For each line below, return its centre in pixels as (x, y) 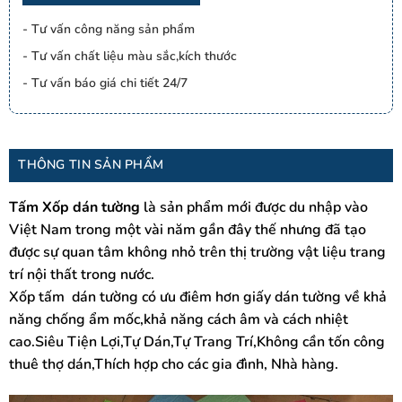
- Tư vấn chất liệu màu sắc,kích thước (129, 57)
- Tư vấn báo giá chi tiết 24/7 (105, 83)
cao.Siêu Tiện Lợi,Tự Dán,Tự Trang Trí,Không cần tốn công (197, 342)
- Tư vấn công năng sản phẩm (108, 30)
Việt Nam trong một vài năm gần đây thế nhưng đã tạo (187, 230)
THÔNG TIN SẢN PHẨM (91, 165)
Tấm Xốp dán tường (74, 208)
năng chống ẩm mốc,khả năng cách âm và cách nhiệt (178, 320)
